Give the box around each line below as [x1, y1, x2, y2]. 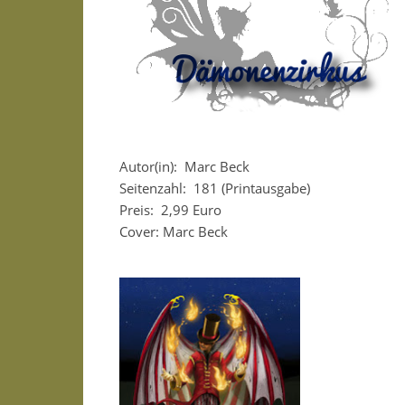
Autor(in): [119, 157, 181, 175]
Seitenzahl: [119, 179, 186, 197]
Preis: [119, 201, 157, 219]
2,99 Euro [161, 201, 221, 219]
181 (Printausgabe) [193, 179, 310, 197]
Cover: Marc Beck [119, 222, 228, 240]
